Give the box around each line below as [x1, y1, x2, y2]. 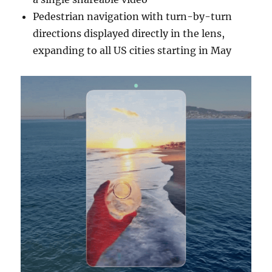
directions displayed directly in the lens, [33, 27, 225, 39]
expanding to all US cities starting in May [33, 44, 232, 56]
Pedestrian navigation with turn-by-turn [33, 10, 233, 22]
